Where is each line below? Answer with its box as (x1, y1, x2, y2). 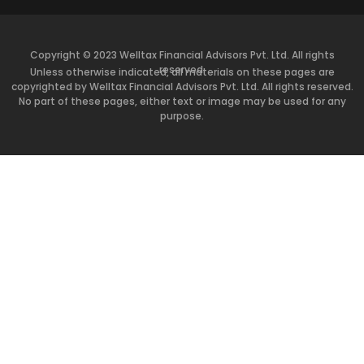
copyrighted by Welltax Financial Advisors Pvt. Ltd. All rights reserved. (11, 79, 353, 93)
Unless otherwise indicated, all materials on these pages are (29, 64, 335, 79)
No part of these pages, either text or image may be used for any (18, 93, 346, 108)
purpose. (160, 108, 204, 123)
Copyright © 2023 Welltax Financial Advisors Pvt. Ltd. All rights (29, 47, 335, 62)
